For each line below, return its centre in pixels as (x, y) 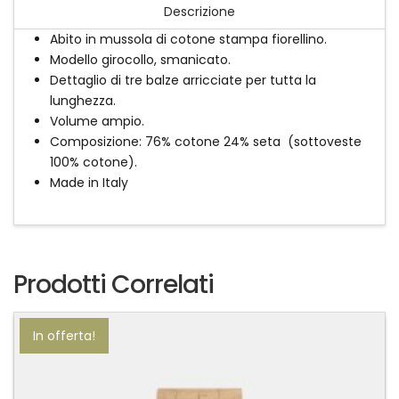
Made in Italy (89, 183)
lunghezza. (82, 101)
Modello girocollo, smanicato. (140, 60)
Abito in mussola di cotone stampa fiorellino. (188, 40)
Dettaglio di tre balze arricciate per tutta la (183, 81)
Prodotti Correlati (114, 285)
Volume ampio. (97, 122)
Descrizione (199, 11)
